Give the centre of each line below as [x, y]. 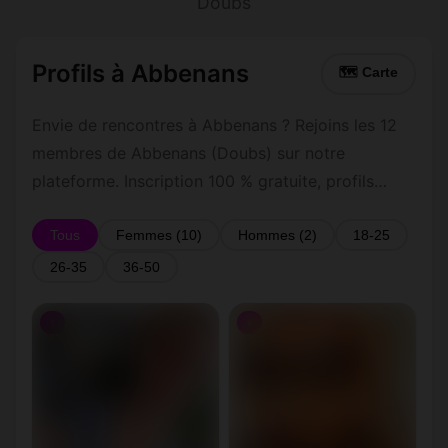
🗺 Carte [368, 72]
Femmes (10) [159, 235]
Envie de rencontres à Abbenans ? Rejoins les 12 [214, 125]
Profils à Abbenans [140, 73]
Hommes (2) [277, 235]
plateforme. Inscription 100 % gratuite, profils [203, 181]
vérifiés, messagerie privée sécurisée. [173, 209]
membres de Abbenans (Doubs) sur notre [188, 153]
